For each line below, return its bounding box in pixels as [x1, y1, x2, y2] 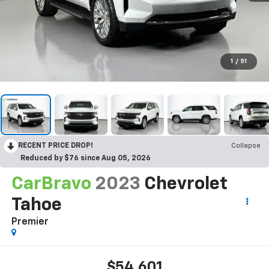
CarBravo [11, 175, 91, 193]
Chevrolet [144, 175, 228, 193]
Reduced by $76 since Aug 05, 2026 [20, 154, 151, 162]
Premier [11, 217, 49, 227]
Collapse [231, 142, 261, 150]
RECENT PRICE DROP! [18, 142, 93, 150]
